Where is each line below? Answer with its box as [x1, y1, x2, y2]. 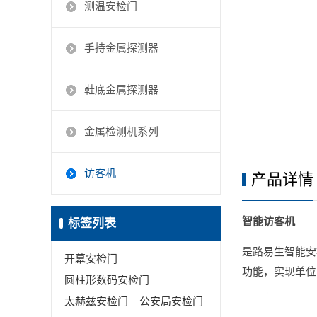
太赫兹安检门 [64, 296, 128, 307]
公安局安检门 [139, 296, 203, 307]
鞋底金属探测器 [84, 84, 158, 96]
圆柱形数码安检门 [64, 275, 149, 286]
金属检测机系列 [84, 126, 158, 137]
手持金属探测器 [84, 42, 158, 54]
